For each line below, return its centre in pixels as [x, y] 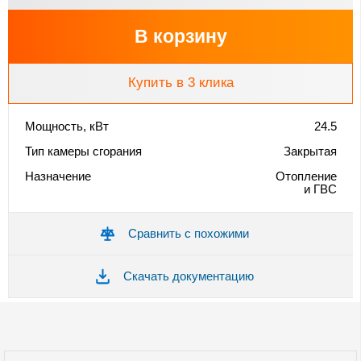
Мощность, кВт [67, 126]
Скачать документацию [188, 276]
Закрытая [310, 151]
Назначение [58, 176]
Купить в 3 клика [180, 82]
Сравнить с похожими [188, 233]
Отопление [306, 176]
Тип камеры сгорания [83, 151]
